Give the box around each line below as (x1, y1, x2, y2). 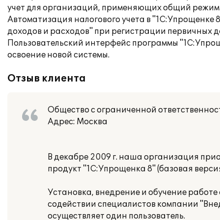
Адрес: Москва (48, 117, 108, 127)
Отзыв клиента (7, 73, 86, 84)
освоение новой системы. (7, 50, 110, 60)
